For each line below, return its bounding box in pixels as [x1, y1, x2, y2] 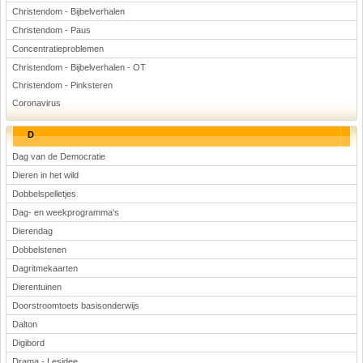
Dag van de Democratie [12, 152, 105, 161]
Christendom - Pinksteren [12, 80, 113, 90]
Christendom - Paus [12, 25, 91, 35]
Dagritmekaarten [12, 263, 78, 273]
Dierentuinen [12, 282, 62, 292]
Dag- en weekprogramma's [12, 207, 119, 217]
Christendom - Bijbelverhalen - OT [12, 62, 146, 72]
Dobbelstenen [12, 245, 66, 254]
